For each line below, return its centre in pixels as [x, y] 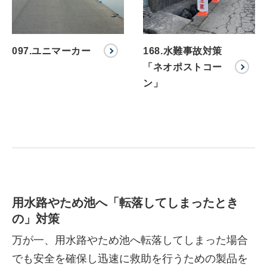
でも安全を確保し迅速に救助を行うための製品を [130, 259]
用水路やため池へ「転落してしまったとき [125, 203]
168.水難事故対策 [183, 51]
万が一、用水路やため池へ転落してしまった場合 [130, 240]
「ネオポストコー [183, 67]
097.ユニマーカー [52, 51]
